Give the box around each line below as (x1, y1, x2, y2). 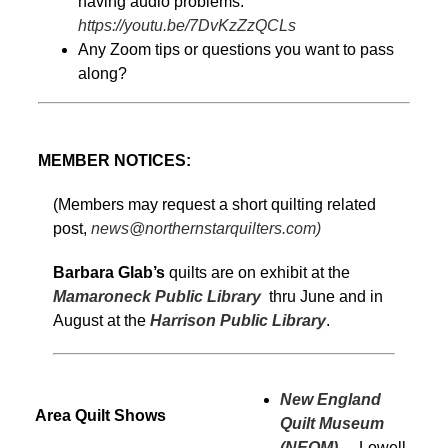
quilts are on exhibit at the (165, 263, 350, 281)
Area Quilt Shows (35, 406, 166, 424)
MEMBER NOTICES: (38, 151, 191, 169)
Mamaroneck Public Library (53, 287, 261, 305)
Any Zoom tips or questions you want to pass (78, 40, 394, 58)
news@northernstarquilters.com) (91, 219, 321, 237)
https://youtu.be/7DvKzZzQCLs (78, 16, 296, 34)
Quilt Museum (280, 414, 384, 432)
